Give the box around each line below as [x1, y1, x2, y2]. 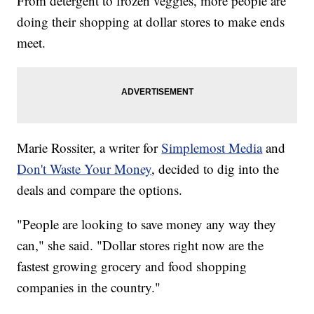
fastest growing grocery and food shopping [17, 257, 247, 275]
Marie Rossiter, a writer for [17, 138, 162, 156]
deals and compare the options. [17, 180, 183, 198]
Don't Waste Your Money [17, 159, 152, 177]
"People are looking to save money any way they [17, 214, 277, 233]
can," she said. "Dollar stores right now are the [17, 235, 264, 254]
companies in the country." [17, 278, 161, 296]
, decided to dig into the [151, 159, 280, 177]
